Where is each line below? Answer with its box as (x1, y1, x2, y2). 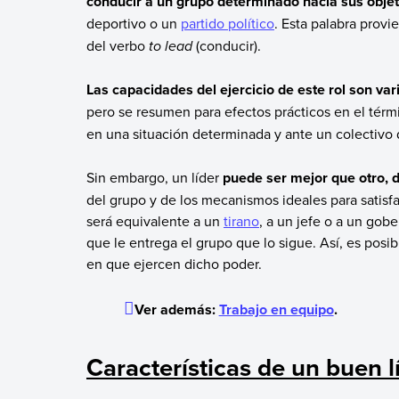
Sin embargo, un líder (85, 167, 223, 187)
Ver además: (134, 299, 219, 321)
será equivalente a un (85, 210, 224, 231)
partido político (180, 13, 274, 34)
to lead (148, 36, 192, 57)
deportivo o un (85, 13, 181, 34)
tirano (223, 210, 259, 231)
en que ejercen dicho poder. (85, 253, 262, 273)
